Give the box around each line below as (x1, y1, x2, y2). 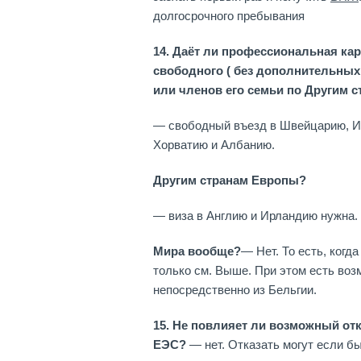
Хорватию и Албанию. (153, 138, 275, 151)
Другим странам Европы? (153, 173, 306, 187)
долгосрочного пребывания (153, 9, 305, 23)
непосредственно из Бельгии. (153, 283, 317, 297)
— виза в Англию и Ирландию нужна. (153, 209, 358, 222)
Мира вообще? (153, 244, 241, 258)
